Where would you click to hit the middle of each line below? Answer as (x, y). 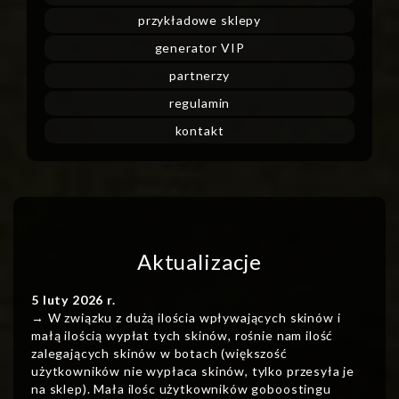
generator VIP (199, 48)
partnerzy (199, 76)
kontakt (199, 131)
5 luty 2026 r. (73, 300)
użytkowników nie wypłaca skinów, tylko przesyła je (193, 371)
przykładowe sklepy (199, 20)
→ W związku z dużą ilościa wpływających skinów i (186, 318)
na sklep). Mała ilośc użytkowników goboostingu (181, 389)
